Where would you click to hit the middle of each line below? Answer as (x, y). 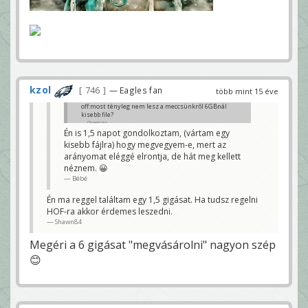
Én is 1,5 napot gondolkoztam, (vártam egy (147, 133)
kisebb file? (97, 114)
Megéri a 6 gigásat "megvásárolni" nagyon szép (153, 244)
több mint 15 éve (247, 91)
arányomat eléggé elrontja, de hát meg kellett (152, 156)
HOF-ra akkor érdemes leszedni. (110, 211)
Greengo (97, 122)
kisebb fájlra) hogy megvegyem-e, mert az (145, 144)
